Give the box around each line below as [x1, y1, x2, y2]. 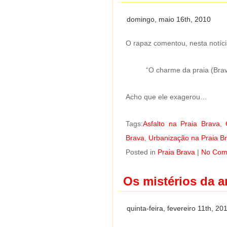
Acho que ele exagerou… [126, 92, 207, 101]
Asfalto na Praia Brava [143, 119, 220, 128]
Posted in [126, 147, 158, 156]
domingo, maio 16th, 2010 [127, 15, 211, 23]
